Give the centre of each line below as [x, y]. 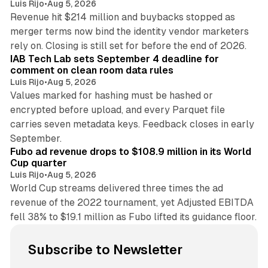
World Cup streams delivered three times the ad [116, 188]
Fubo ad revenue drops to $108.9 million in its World [130, 151]
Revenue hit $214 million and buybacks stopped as [122, 17]
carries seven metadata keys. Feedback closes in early [132, 124]
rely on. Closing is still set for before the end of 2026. [128, 45]
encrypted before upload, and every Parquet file [117, 109]
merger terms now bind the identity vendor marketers [129, 31]
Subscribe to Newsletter [105, 249]
